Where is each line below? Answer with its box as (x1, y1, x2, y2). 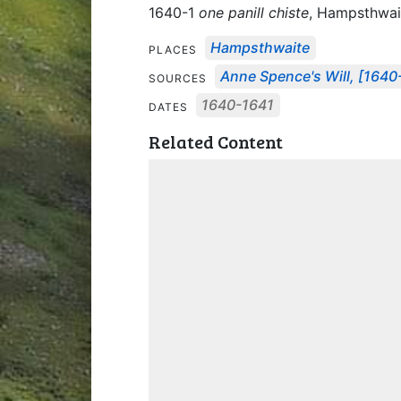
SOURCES (149, 71, 210, 85)
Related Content (149, 128, 283, 154)
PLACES (149, 42, 200, 56)
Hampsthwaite (210, 38, 311, 57)
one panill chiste (199, 3, 309, 21)
